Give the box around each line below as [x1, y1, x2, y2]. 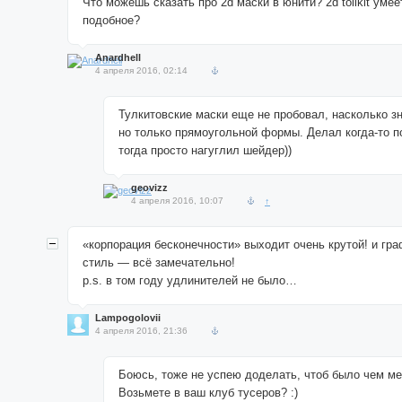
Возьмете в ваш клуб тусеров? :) [118, 386, 298, 399]
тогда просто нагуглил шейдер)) [118, 144, 292, 157]
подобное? [83, 13, 140, 27]
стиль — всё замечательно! [83, 256, 235, 269]
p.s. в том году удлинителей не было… [83, 274, 297, 287]
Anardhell [95, 52, 141, 63]
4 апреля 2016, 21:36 [95, 326, 188, 336]
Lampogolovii [95, 312, 161, 323]
